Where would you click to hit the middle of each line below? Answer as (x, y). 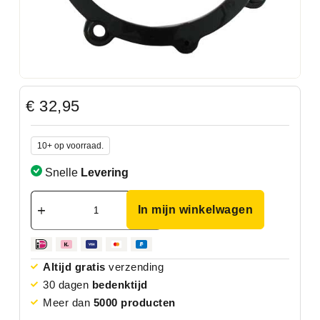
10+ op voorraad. (70, 145)
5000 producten (134, 302)
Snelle (61, 173)
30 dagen (67, 284)
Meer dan (68, 302)
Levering (104, 173)
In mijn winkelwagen (195, 209)
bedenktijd (120, 284)
